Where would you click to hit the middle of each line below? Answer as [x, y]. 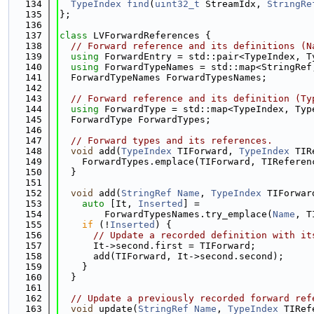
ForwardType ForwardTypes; [135, 120]
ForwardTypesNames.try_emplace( [166, 214]
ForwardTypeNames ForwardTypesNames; [163, 77]
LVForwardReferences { [152, 35]
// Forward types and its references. [172, 141]
